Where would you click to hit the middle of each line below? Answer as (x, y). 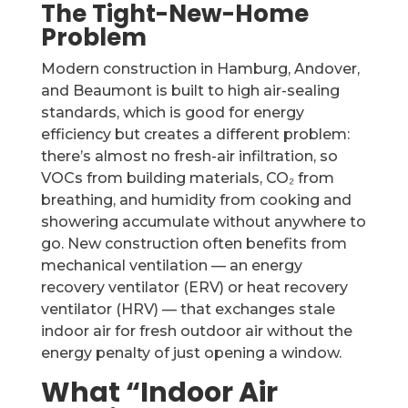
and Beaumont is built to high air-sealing (190, 91)
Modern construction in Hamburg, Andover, (200, 69)
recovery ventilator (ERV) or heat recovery (194, 287)
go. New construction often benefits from (194, 244)
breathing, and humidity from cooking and (196, 200)
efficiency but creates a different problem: (195, 134)
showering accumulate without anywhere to (203, 222)
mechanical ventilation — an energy (171, 265)
